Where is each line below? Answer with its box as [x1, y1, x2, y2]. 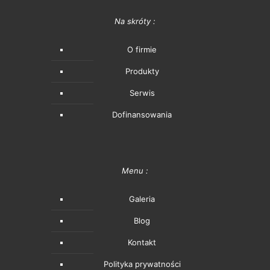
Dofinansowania [112, 109, 172, 119]
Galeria [129, 193, 155, 204]
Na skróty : [115, 16, 155, 26]
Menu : [122, 165, 148, 175]
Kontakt [128, 237, 156, 247]
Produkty [125, 66, 159, 76]
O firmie [127, 44, 157, 54]
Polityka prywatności [103, 259, 181, 269]
